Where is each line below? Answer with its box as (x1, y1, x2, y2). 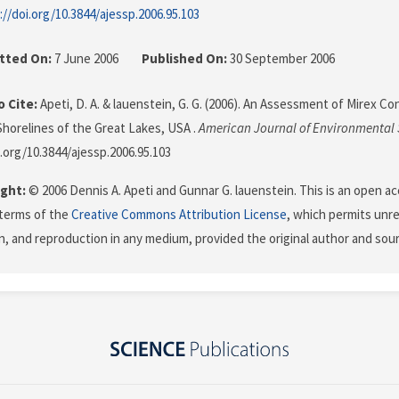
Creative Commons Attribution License (71, 206, 287, 224)
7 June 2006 (52, 50, 121, 68)
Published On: (142, 50, 227, 68)
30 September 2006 (227, 50, 335, 68)
